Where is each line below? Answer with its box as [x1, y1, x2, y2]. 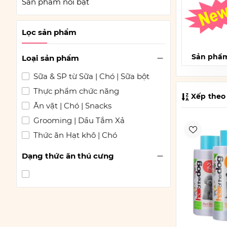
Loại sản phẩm [22, 53, 79, 63]
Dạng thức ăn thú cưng [22, 151, 114, 161]
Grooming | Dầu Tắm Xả [31, 116, 125, 125]
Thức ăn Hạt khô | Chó [31, 130, 117, 140]
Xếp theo [189, 92, 226, 101]
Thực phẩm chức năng [31, 86, 119, 96]
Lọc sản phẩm [22, 27, 77, 37]
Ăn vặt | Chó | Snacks [31, 101, 111, 110]
